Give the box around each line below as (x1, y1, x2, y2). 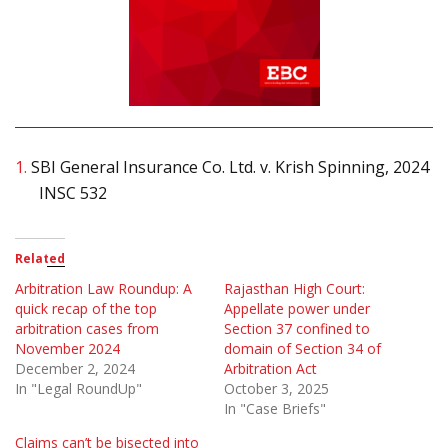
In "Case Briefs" (224, 399, 326, 419)
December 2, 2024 (15, 359, 135, 379)
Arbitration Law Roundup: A (15, 279, 192, 299)
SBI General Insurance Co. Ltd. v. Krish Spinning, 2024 (27, 156, 429, 179)
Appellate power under (224, 299, 370, 319)
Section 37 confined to (224, 319, 370, 339)
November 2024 (15, 339, 120, 359)
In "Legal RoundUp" (15, 379, 142, 399)
